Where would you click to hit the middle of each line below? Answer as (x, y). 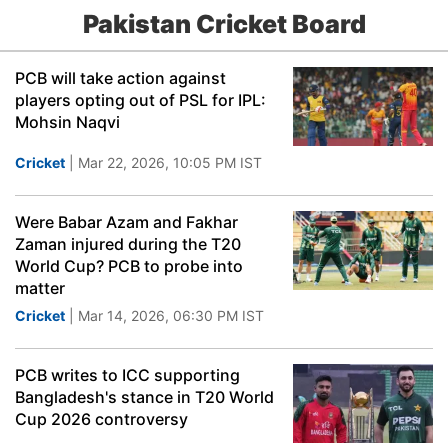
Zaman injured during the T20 (128, 244)
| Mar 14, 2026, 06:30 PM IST (164, 315)
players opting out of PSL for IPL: (140, 100)
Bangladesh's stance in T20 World (144, 397)
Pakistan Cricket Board (224, 24)
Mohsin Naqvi (67, 122)
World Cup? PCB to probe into (129, 266)
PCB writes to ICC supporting (127, 375)
